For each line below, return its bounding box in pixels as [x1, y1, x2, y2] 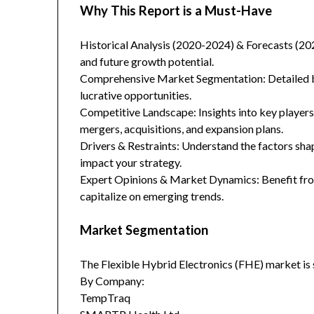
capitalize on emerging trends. [80, 189, 224, 203]
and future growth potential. [80, 55, 214, 69]
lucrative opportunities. [80, 88, 192, 102]
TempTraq [80, 291, 131, 305]
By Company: [80, 274, 147, 288]
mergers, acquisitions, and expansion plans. [80, 122, 284, 136]
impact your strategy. [80, 156, 182, 170]
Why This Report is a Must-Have [80, 3, 273, 19]
